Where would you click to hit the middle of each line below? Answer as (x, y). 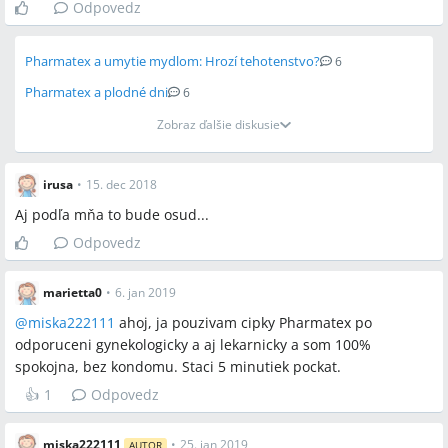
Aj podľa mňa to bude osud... (112, 214)
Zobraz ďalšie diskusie (219, 124)
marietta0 (72, 292)
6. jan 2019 (145, 292)
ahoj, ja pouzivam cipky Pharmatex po (243, 322)
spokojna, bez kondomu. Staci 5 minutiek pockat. (178, 366)
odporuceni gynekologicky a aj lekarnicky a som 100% (193, 344)
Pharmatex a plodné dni (96, 92)
